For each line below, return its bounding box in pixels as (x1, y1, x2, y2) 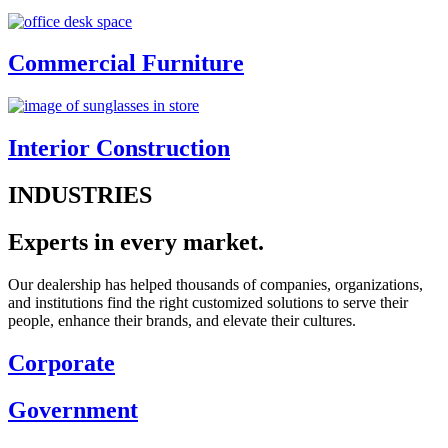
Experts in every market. (8, 229, 264, 256)
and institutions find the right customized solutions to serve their (8, 294, 408, 312)
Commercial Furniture (8, 50, 244, 77)
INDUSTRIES (8, 182, 152, 209)
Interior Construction (8, 135, 230, 162)
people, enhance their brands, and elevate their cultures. (8, 312, 356, 330)
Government (8, 396, 138, 423)
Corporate (8, 349, 115, 376)
